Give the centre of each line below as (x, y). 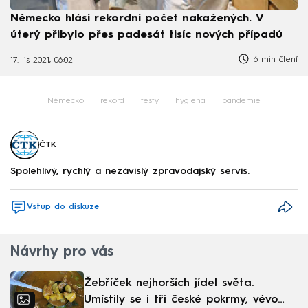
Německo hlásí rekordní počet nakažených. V (137, 18)
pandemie (241, 101)
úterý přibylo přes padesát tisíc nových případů (146, 35)
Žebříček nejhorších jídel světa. (169, 284)
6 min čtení (274, 59)
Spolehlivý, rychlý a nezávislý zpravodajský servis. (130, 172)
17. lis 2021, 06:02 (42, 61)
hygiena (190, 101)
